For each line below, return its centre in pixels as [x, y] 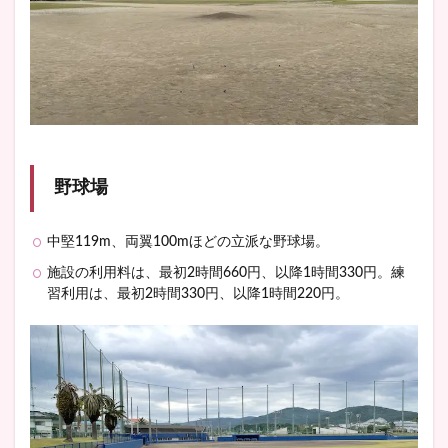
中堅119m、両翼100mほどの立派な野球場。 [188, 241]
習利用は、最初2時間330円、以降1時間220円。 [198, 293]
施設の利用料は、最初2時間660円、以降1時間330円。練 [226, 272]
